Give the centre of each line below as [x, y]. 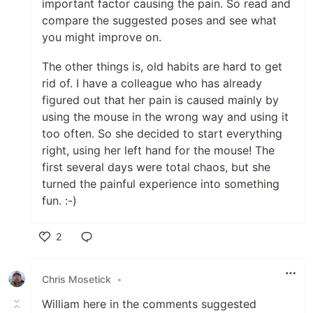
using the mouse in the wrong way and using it [165, 117]
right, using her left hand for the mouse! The [158, 150]
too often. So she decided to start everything [162, 133]
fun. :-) [59, 201]
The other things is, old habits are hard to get [162, 66]
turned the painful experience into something [161, 184]
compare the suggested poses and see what [159, 20]
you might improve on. [102, 37]
